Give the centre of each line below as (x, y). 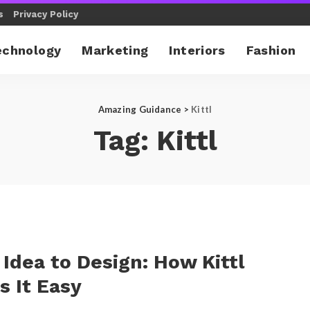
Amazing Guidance (140, 109)
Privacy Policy (46, 14)
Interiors (197, 50)
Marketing (115, 50)
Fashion (271, 50)
